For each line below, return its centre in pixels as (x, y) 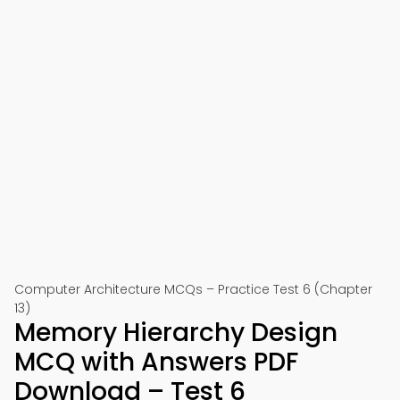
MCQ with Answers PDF (156, 362)
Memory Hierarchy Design (176, 333)
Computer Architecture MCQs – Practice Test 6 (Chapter (193, 289)
